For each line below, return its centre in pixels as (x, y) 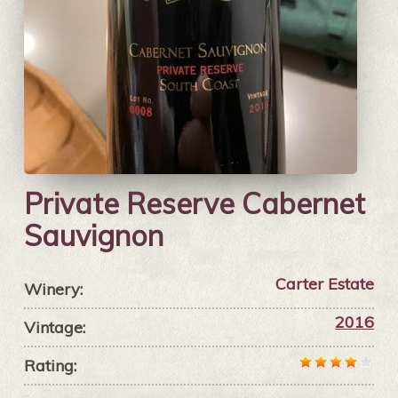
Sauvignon (93, 236)
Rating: (50, 366)
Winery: (53, 290)
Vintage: (54, 328)
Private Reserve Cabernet (194, 204)
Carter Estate (325, 284)
